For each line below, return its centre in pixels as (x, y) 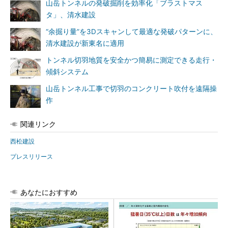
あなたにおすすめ (49, 192)
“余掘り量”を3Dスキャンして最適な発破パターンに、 (132, 32)
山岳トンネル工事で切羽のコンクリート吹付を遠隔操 (131, 89)
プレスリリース (32, 156)
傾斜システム (67, 72)
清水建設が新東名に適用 (85, 43)
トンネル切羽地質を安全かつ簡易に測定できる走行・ (131, 60)
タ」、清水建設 (71, 15)
